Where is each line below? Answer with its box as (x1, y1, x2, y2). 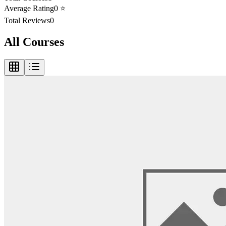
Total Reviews (4, 16, 50, 25)
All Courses (4, 35, 64, 49)
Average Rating (4, 4, 54, 13)
